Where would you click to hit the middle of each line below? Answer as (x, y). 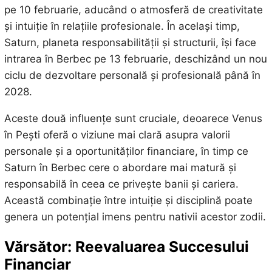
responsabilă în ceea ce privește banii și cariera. (121, 184)
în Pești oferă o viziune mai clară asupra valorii (117, 135)
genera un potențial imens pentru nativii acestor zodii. (135, 217)
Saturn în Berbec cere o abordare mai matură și (120, 168)
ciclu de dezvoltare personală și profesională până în (132, 76)
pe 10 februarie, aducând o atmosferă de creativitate (133, 10)
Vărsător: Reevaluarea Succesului (126, 246)
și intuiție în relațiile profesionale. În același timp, (122, 26)
